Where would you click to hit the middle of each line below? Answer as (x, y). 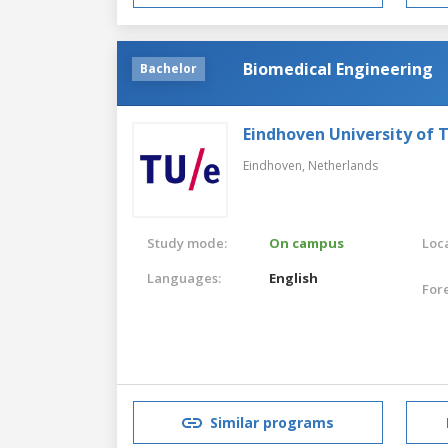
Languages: (184, 277)
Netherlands (343, 165)
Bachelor (168, 68)
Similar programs (272, 423)
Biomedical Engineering (338, 68)
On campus (307, 242)
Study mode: (187, 242)
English (294, 277)
